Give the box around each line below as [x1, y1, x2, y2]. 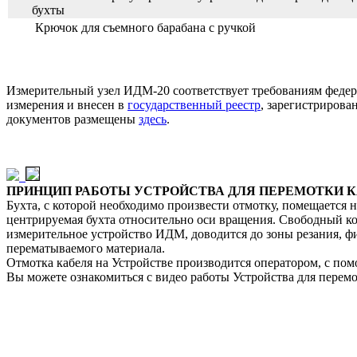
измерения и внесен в [6, 97, 127, 112]
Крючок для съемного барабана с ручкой [32, 20, 256, 34]
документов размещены [6, 112, 139, 126]
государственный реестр [127, 97, 261, 112]
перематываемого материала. [6, 241, 165, 255]
